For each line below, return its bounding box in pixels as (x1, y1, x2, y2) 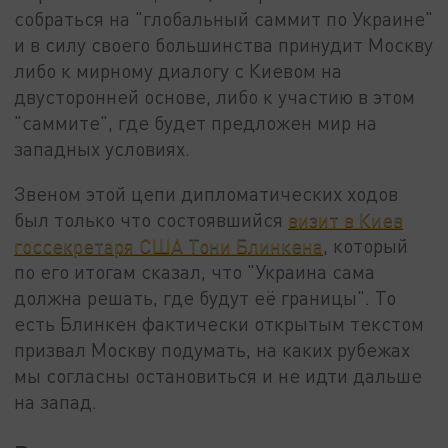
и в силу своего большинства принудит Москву (14, 32, 434, 56)
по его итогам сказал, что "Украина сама (14, 260, 376, 284)
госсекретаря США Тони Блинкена (14, 234, 324, 258)
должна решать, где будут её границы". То (14, 286, 397, 310)
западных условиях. (14, 136, 191, 160)
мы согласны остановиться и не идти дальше (14, 364, 423, 388)
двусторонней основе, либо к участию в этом (14, 84, 416, 108)
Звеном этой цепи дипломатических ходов (14, 182, 399, 206)
